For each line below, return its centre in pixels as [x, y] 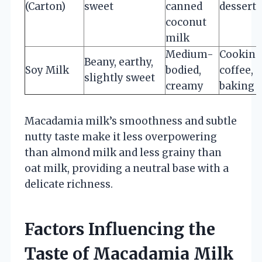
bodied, [183, 70]
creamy [185, 86]
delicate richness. [69, 184]
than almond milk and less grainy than [123, 152]
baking [237, 86]
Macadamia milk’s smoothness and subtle [131, 121]
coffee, [236, 70]
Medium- [189, 54]
